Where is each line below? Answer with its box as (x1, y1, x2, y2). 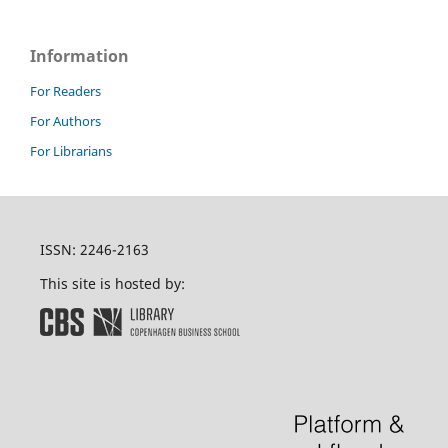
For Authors (30, 112, 101, 131)
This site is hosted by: (39, 274, 185, 294)
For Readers (30, 82, 101, 101)
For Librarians (30, 142, 112, 161)
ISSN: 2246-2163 (39, 240, 149, 260)
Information (30, 45, 129, 68)
